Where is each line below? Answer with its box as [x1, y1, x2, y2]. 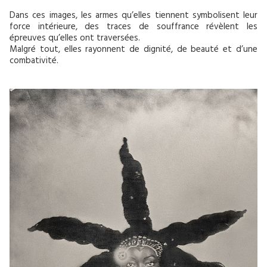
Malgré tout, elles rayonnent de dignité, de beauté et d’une [10, 41, 257, 59]
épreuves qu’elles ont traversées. [10, 30, 140, 48]
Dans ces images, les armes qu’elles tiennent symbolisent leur [10, 7, 257, 25]
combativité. [10, 52, 58, 70]
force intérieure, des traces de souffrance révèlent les [10, 18, 257, 36]
